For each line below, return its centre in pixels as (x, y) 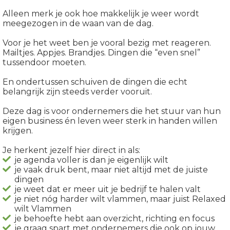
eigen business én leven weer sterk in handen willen (110, 121)
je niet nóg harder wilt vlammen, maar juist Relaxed (120, 199)
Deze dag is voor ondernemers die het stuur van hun (112, 111)
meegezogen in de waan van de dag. (78, 24)
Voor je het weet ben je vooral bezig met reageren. (107, 43)
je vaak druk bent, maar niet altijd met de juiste (111, 170)
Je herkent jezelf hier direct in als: (71, 150)
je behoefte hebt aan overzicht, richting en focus (115, 219)
